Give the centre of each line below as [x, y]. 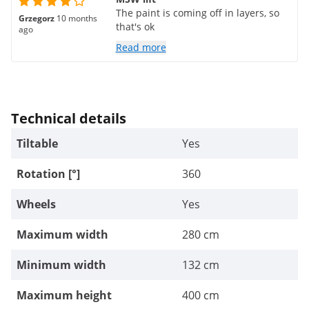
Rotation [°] [48, 174]
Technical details [69, 118]
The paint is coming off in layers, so [197, 13]
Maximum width [62, 235]
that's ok [135, 27]
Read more [141, 47]
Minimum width [61, 265]
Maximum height [64, 295]
